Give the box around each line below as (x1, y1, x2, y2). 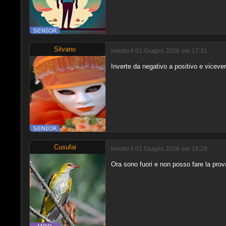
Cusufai (53, 143, 76, 151)
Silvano (54, 45, 76, 53)
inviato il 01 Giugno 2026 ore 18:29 (110, 145, 207, 152)
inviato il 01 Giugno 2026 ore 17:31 (110, 47, 207, 54)
